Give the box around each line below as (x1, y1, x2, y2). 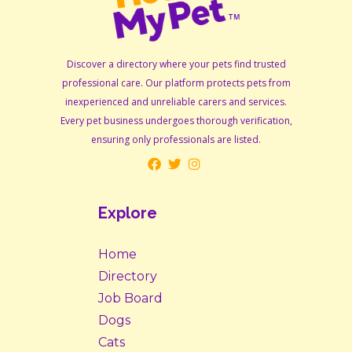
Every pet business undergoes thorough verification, (60, 114, 292, 128)
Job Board (98, 291, 163, 306)
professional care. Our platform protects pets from (61, 76, 291, 90)
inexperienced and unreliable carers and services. (65, 95, 287, 109)
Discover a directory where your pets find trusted (66, 57, 286, 71)
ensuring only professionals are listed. (91, 133, 261, 147)
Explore (98, 203, 157, 223)
